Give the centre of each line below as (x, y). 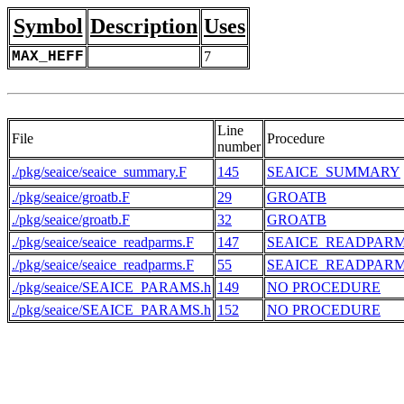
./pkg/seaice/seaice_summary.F (99, 172)
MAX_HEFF (48, 57)
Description (144, 26)
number (239, 147)
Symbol (48, 26)
